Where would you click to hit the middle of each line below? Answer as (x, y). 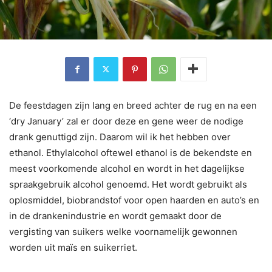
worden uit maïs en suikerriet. (73, 247)
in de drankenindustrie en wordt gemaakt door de (115, 216)
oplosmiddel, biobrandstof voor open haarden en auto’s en (134, 200)
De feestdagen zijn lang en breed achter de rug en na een (133, 105)
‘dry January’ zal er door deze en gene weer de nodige (126, 121)
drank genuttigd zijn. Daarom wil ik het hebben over (120, 137)
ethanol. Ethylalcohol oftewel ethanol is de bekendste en (131, 152)
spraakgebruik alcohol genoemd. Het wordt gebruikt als (128, 184)
